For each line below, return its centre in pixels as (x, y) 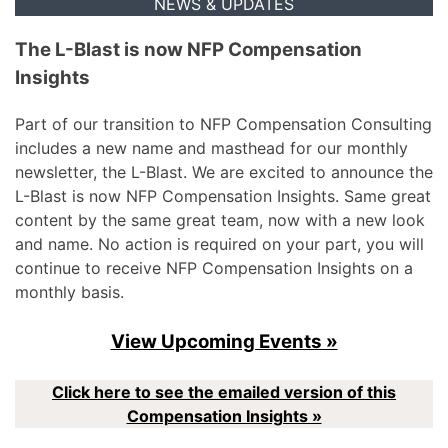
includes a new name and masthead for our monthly (211, 148)
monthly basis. (69, 292)
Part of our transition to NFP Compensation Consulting (223, 124)
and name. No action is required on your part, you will (219, 244)
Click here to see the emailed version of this (224, 392)
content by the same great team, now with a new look (220, 220)
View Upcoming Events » (224, 342)
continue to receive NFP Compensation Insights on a (214, 268)
